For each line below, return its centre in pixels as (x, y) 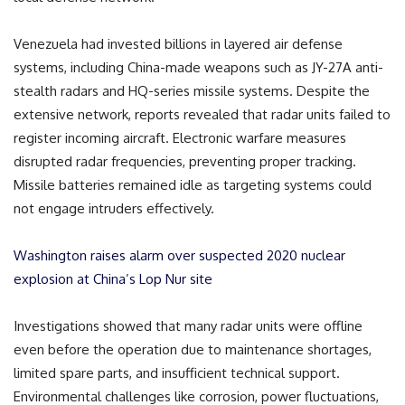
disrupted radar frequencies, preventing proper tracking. (185, 161)
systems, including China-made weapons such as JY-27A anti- (198, 67)
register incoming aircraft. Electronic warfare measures (180, 137)
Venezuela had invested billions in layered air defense (178, 43)
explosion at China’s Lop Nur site (113, 278)
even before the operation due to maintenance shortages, (193, 349)
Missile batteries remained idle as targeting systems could (193, 184)
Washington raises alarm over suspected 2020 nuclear (179, 255)
